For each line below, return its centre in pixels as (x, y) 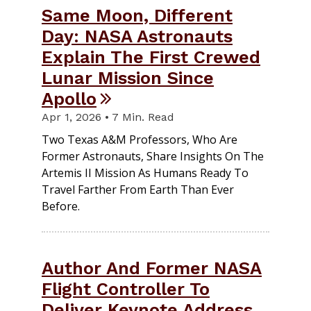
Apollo (69, 99)
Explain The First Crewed (151, 57)
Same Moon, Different (137, 16)
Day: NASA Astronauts (137, 36)
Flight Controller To (126, 289)
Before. (61, 207)
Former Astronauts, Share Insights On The (153, 157)
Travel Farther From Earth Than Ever (138, 190)
